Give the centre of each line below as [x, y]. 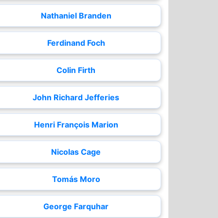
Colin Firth [76, 70]
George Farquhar [76, 206]
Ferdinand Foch [76, 43]
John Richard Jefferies [76, 97]
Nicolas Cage [76, 152]
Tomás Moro [76, 179]
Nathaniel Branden [76, 16]
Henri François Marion [76, 125]
